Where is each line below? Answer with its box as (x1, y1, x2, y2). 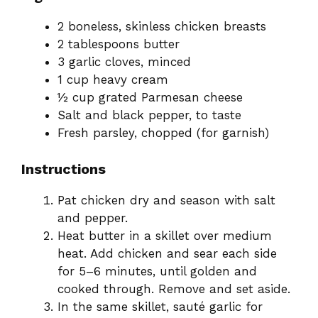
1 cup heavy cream (57, 72, 168, 87)
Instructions (21, 160, 106, 177)
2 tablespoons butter (57, 37, 180, 52)
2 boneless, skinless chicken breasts (57, 19, 266, 34)
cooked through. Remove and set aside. (57, 281, 290, 296)
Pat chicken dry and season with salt (57, 192, 275, 207)
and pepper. (57, 210, 128, 225)
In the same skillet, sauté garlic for (57, 299, 263, 314)
